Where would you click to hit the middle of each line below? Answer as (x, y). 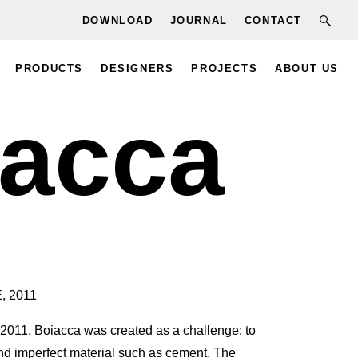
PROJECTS (225, 69)
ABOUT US (307, 69)
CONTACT (273, 20)
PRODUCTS (49, 69)
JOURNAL (199, 20)
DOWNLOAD (117, 20)
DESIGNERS (137, 69)
